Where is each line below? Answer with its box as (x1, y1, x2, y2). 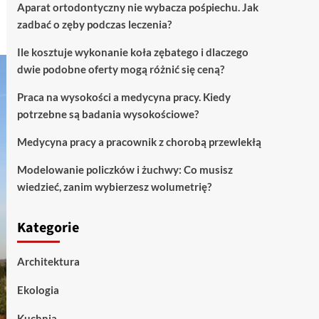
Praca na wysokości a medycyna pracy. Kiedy (16, 90, 231, 103)
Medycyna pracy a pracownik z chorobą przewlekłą (16, 135, 261, 148)
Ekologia (16, 283, 59, 296)
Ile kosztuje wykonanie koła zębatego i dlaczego (16, 46, 249, 58)
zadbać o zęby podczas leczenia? (16, 18, 172, 31)
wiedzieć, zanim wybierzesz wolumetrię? (16, 180, 211, 193)
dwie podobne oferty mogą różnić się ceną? (16, 63, 224, 75)
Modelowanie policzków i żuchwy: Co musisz (16, 163, 233, 176)
